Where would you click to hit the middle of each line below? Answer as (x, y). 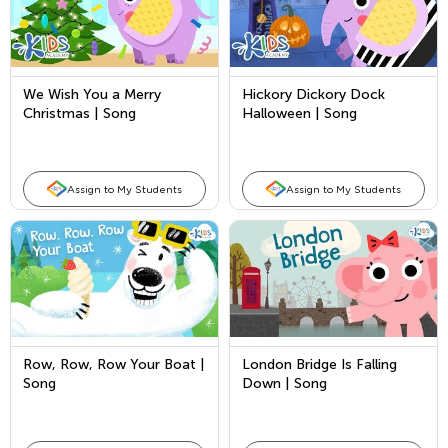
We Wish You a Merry (92, 94)
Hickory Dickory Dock (313, 94)
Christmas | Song (79, 113)
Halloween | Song (299, 113)
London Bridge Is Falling (319, 364)
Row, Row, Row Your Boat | (114, 364)
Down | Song (284, 383)
